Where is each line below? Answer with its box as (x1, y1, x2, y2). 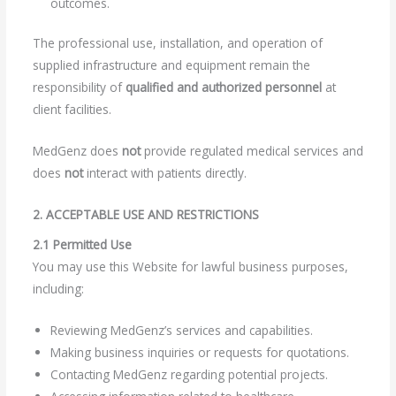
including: (32, 280, 84, 298)
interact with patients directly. (82, 164, 247, 182)
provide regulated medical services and (140, 142, 363, 160)
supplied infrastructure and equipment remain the (32, 57, 310, 74)
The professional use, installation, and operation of (32, 34, 323, 52)
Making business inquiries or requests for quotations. (49, 344, 349, 362)
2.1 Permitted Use (32, 236, 132, 254)
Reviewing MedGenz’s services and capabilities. (49, 322, 313, 339)
